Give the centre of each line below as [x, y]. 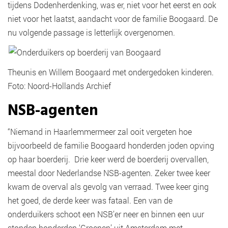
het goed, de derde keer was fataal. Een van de [90, 201]
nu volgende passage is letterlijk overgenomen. [92, 32]
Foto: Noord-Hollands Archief [59, 86]
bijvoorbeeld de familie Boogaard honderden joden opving [111, 146]
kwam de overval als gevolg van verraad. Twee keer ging [108, 187]
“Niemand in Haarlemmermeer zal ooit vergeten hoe [100, 132]
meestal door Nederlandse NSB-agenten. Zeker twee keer [109, 173]
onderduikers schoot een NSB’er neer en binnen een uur [106, 214]
